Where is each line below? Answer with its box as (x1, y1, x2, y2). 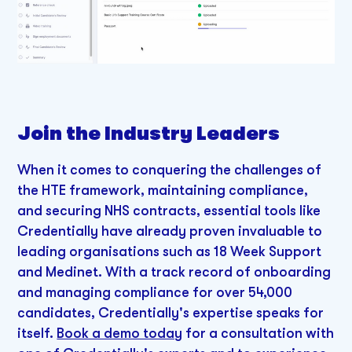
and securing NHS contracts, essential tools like (17, 202, 321, 218)
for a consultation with (182, 324, 335, 341)
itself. (17, 324, 57, 341)
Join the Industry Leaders (17, 123, 280, 145)
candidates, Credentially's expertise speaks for (17, 304, 324, 321)
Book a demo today (57, 324, 183, 341)
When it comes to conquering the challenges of (17, 161, 322, 178)
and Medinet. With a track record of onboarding (17, 263, 332, 280)
